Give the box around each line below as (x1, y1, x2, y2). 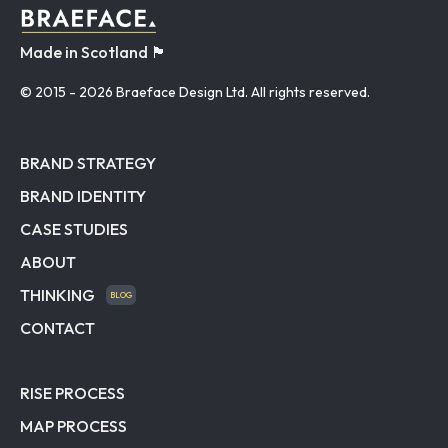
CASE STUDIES (20, 218, 128, 239)
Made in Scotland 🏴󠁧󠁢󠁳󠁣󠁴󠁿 (20, 41, 167, 62)
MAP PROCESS (20, 415, 127, 436)
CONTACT (20, 317, 95, 338)
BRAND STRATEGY (20, 152, 156, 173)
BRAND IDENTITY (20, 185, 146, 206)
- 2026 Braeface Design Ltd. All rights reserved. (69, 82, 370, 101)
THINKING (20, 284, 98, 305)
